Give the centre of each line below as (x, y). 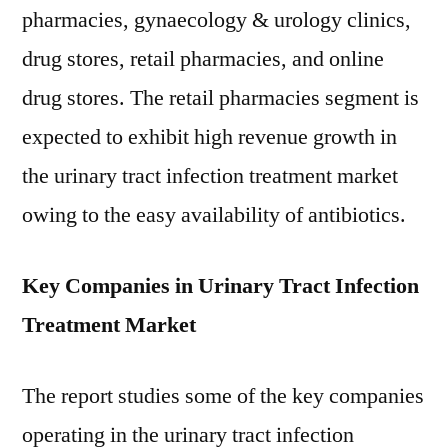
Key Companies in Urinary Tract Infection (220, 286)
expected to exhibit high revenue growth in (209, 137)
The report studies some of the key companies (223, 396)
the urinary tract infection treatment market (210, 176)
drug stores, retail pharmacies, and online (203, 59)
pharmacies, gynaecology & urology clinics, (216, 20)
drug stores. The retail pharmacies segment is (220, 98)
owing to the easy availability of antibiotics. (214, 215)
